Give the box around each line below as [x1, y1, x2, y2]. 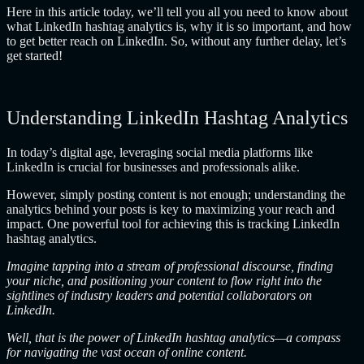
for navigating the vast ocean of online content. [6, 344, 250, 359]
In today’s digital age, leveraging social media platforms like [6, 145, 313, 159]
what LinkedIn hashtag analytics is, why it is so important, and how [6, 19, 352, 33]
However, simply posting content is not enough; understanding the [6, 187, 345, 201]
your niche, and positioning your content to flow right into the [6, 273, 322, 288]
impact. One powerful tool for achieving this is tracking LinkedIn [6, 216, 340, 231]
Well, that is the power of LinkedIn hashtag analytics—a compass [6, 330, 340, 344]
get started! [6, 48, 63, 63]
